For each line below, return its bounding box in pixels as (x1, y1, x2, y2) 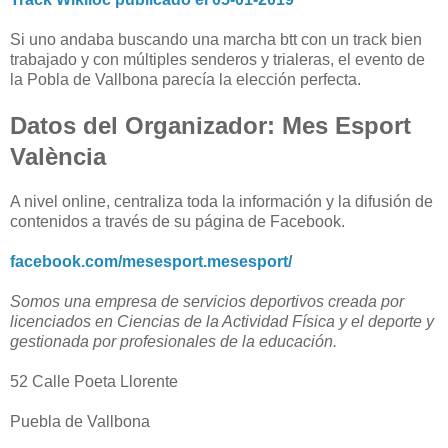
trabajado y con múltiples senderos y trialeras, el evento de (10, 51, 425, 69)
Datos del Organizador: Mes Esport (10, 112, 411, 140)
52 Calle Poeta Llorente (10, 373, 178, 391)
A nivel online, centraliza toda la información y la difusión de (10, 193, 433, 211)
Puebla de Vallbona (10, 413, 150, 431)
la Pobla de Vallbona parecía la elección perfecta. (10, 71, 361, 89)
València (10, 143, 106, 171)
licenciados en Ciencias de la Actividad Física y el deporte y (10, 313, 434, 331)
